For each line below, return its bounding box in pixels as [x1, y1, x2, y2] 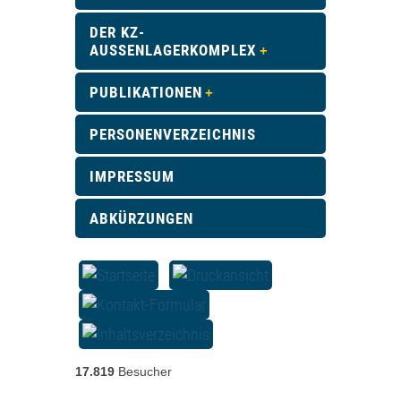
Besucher [118, 364, 172, 380]
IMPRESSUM [90, 167, 175, 186]
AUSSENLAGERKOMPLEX [90, 41, 257, 60]
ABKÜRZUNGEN [90, 209, 193, 228]
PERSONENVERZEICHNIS [90, 125, 256, 144]
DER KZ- [90, 23, 145, 42]
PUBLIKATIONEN [90, 83, 202, 102]
